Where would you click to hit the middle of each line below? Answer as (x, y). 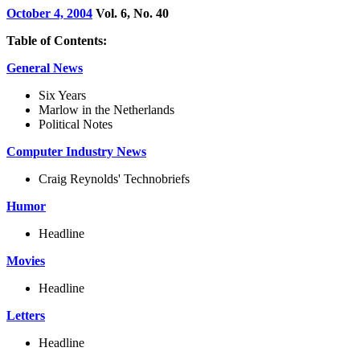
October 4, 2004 (49, 13)
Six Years (62, 95)
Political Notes (76, 124)
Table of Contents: (57, 41)
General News (45, 68)
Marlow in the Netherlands (106, 110)
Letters (26, 315)
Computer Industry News (76, 151)
